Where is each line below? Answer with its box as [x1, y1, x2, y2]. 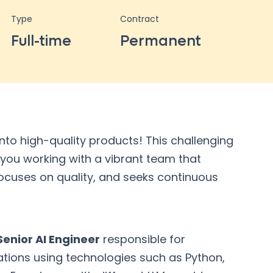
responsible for [100, 232, 185, 247]
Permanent [120, 32, 201, 51]
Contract [120, 13, 159, 25]
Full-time [11, 32, 71, 51]
